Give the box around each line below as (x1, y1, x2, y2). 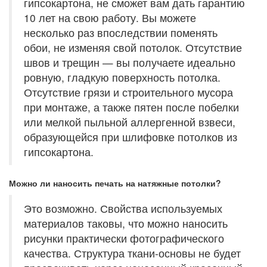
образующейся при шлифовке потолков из (24, 129, 237, 144)
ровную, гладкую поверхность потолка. (24, 70, 221, 85)
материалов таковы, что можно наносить (24, 216, 228, 231)
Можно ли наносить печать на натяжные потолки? (9, 177, 221, 189)
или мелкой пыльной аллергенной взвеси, (24, 114, 235, 129)
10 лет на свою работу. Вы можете (24, 10, 196, 25)
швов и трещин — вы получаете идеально (24, 55, 235, 70)
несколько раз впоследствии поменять (24, 25, 218, 40)
